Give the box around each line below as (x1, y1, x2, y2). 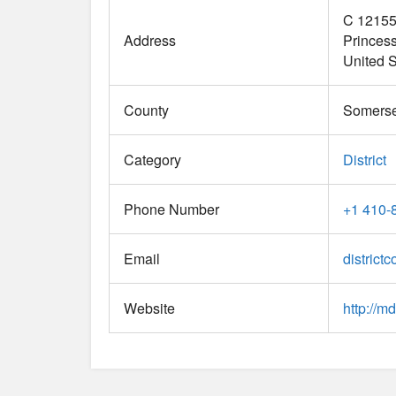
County (124, 100, 169, 121)
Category (124, 149, 181, 171)
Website (124, 298, 175, 319)
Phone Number (124, 199, 219, 220)
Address (124, 30, 176, 51)
